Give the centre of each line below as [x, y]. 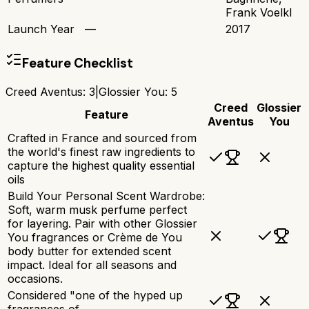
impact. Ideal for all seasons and [92, 265]
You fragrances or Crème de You [95, 237]
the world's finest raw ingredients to [101, 151]
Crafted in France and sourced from [102, 138]
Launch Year [41, 29]
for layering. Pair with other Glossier [102, 223]
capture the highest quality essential [101, 165]
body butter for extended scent [89, 251]
